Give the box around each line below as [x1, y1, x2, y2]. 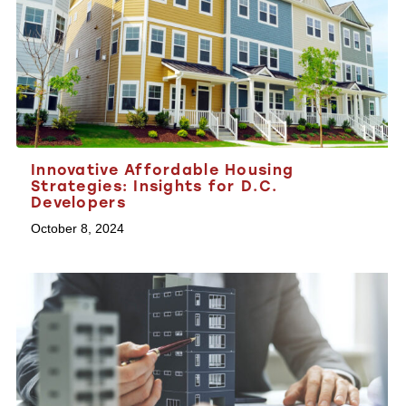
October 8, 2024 [31, 220, 124, 236]
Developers [31, 193, 126, 211]
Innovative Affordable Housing [31, 160, 295, 179]
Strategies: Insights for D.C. [31, 177, 278, 195]
